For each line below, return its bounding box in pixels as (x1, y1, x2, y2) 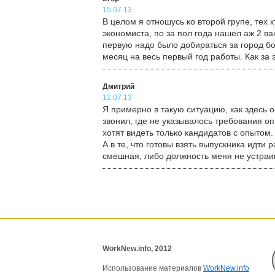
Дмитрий (103, 82, 134, 91)
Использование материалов (103, 264, 203, 273)
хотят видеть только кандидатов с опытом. (103, 128, 273, 137)
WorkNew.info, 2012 (103, 244, 172, 253)
